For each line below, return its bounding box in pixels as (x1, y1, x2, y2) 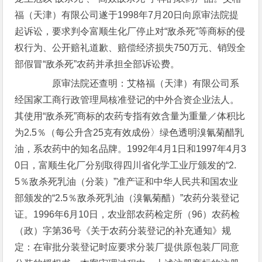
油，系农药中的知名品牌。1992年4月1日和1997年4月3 (15, 144, 247, 154)
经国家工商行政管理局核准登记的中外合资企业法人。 (15, 95, 240, 105)
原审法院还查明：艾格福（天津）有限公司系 (33, 78, 240, 88)
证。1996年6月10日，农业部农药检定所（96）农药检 (15, 209, 240, 219)
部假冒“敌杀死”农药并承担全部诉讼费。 (15, 59, 180, 69)
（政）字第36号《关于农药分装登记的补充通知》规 (15, 226, 232, 236)
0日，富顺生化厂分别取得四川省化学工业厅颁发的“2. (15, 160, 237, 170)
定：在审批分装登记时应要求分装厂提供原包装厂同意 (15, 242, 240, 252)
